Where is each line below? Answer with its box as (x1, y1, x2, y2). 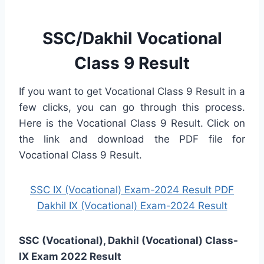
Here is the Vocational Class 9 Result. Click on (19, 117, 245, 129)
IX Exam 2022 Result (19, 250, 121, 262)
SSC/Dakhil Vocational (42, 28, 222, 48)
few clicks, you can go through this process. (19, 101, 245, 113)
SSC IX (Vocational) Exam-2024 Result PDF (30, 183, 234, 196)
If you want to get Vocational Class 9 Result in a (19, 85, 245, 97)
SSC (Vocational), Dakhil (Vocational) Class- (19, 234, 238, 246)
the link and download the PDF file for (19, 133, 245, 145)
